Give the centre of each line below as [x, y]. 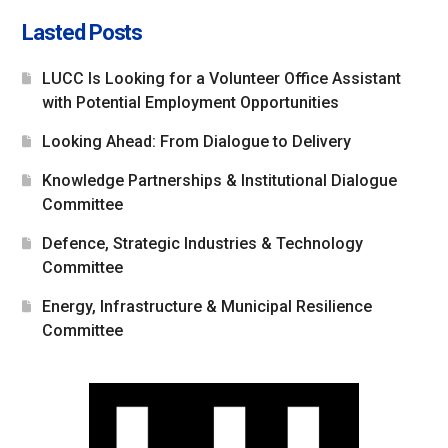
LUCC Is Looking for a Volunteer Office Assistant [222, 78]
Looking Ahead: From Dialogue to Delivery [197, 141]
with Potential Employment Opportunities [191, 102]
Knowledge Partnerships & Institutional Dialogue [220, 180]
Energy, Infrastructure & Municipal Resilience [207, 306]
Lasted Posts [82, 32]
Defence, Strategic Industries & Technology [203, 243]
